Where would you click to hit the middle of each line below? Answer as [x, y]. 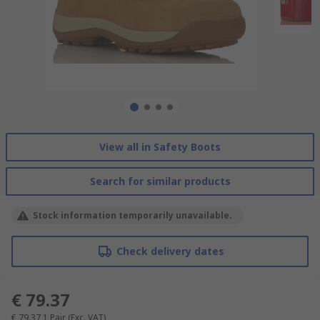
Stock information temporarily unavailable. [132, 215]
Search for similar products [160, 181]
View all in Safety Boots [160, 146]
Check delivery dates [170, 251]
